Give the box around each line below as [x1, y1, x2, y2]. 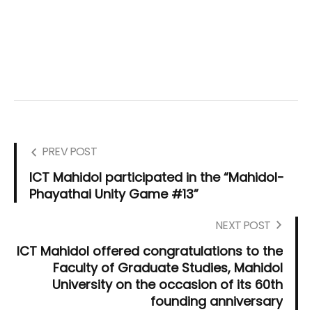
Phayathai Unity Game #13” [29, 185, 198, 203]
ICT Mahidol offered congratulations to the [17, 242, 283, 260]
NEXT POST [215, 217, 270, 234]
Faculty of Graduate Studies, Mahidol [53, 259, 283, 277]
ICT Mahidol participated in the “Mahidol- [29, 169, 284, 187]
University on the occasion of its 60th [52, 276, 283, 294]
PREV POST [42, 143, 97, 160]
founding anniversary [150, 292, 283, 311]
